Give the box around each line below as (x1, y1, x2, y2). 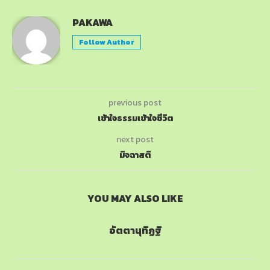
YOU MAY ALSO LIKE (87, 190, 183, 206)
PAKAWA (72, 14, 113, 30)
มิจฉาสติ (119, 148, 151, 162)
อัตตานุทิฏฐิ (108, 222, 162, 237)
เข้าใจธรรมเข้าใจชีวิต (97, 111, 173, 125)
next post (116, 133, 154, 146)
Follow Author (79, 36, 134, 48)
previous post (108, 96, 162, 109)
